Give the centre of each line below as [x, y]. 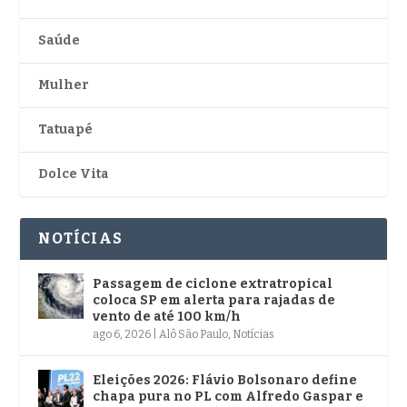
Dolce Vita [74, 174]
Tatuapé [66, 129]
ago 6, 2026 [122, 334]
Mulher [64, 84]
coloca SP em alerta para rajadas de [214, 300]
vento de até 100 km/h [167, 316]
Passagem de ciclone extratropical [213, 283]
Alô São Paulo [194, 334]
